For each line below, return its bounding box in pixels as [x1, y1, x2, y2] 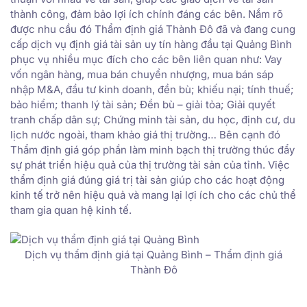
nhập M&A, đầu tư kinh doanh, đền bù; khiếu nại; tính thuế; [10, 82, 294, 96]
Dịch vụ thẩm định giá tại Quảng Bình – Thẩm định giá [25, 247, 282, 261]
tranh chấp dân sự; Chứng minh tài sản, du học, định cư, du [10, 112, 295, 126]
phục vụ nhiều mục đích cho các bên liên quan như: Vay [10, 52, 282, 66]
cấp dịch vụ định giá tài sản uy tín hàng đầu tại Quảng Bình [10, 37, 292, 51]
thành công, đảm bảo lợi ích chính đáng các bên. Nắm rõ [10, 7, 283, 21]
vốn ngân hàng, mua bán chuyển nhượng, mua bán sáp [10, 67, 273, 81]
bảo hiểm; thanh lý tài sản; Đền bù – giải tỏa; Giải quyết [10, 97, 275, 111]
